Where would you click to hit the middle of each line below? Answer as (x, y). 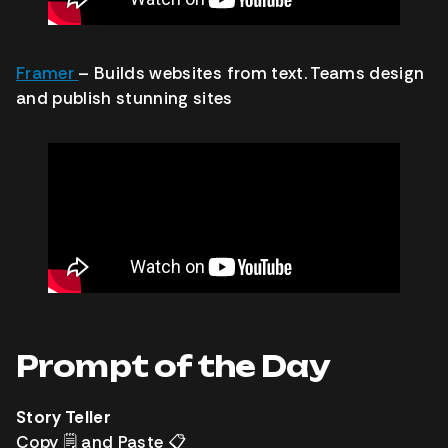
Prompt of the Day (173, 367)
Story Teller (64, 417)
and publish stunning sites (124, 98)
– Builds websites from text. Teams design (251, 73)
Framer (47, 73)
